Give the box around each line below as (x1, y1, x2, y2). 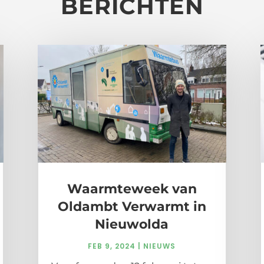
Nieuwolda (95, 216, 169, 233)
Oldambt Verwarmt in (57, 199, 206, 215)
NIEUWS (143, 241, 176, 252)
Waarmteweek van (67, 181, 197, 197)
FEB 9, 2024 (88, 241, 136, 252)
